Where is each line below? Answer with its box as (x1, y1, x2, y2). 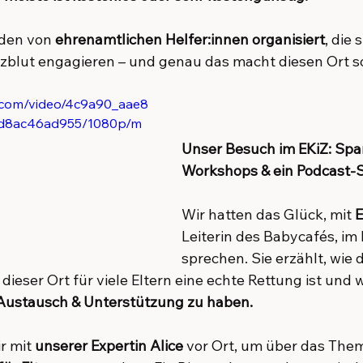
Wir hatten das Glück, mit (181, 205, 355, 224)
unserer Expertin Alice (35, 336, 183, 355)
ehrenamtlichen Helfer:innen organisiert (55, 30, 325, 49)
